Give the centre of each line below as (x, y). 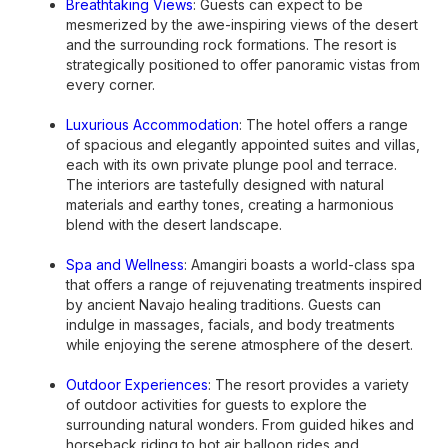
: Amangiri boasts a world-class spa (299, 264)
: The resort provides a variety (308, 384)
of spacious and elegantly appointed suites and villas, (243, 144)
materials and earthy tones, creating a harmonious (230, 204)
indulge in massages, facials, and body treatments (230, 324)
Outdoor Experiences (137, 384)
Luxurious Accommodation (152, 124)
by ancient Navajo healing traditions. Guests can (223, 304)
